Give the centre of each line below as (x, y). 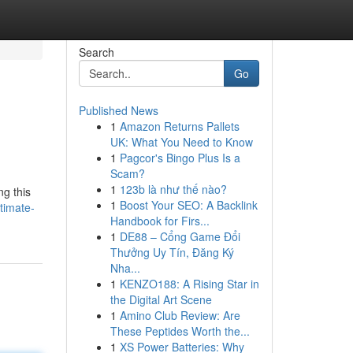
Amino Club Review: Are (180, 315)
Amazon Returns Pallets (179, 126)
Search (96, 52)
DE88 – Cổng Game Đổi (180, 236)
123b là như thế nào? (173, 189)
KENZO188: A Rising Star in (189, 284)
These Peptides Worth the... (180, 331)
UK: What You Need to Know (181, 142)
